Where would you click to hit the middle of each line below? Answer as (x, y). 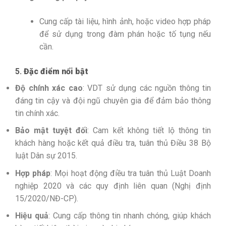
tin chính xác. (37, 113)
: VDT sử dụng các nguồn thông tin (147, 88)
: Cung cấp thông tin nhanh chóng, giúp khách (130, 216)
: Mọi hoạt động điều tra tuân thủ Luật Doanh (131, 173)
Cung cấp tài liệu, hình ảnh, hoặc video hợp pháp (125, 21)
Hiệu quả (32, 216)
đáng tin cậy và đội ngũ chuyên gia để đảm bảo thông (113, 100)
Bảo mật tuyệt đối (51, 131)
